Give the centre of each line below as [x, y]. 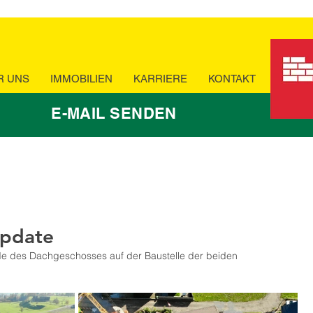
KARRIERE [160, 79]
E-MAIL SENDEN [114, 113]
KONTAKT [232, 79]
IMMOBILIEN [81, 79]
